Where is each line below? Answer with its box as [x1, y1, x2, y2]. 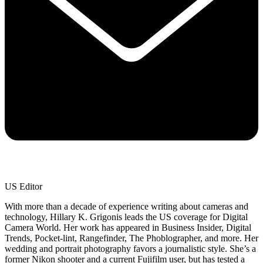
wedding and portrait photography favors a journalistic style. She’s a [5, 243, 256, 254]
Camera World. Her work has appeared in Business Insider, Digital [5, 222, 251, 232]
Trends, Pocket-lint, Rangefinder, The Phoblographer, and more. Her [5, 232, 258, 243]
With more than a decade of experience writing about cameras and [5, 201, 248, 211]
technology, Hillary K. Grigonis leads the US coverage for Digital [5, 211, 248, 222]
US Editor [5, 181, 42, 191]
